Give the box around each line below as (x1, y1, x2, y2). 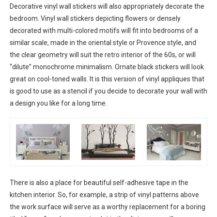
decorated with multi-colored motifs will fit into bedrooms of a (10, 27, 198, 35)
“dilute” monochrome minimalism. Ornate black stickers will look (10, 63, 204, 71)
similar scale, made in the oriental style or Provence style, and (10, 39, 196, 47)
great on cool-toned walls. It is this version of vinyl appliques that (10, 75, 204, 83)
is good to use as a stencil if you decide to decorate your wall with (10, 87, 207, 95)
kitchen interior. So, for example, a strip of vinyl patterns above (10, 191, 199, 199)
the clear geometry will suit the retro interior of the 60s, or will (10, 51, 196, 59)
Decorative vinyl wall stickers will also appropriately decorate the (10, 2, 204, 11)
